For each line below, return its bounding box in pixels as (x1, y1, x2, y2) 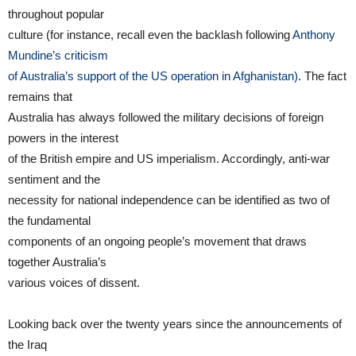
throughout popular (8, 7, 104, 21)
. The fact (298, 69, 346, 83)
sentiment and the (8, 172, 100, 187)
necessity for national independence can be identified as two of (8, 193, 330, 207)
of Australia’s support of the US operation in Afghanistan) (8, 69, 298, 83)
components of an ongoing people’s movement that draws (8, 234, 307, 249)
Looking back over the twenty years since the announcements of (8, 317, 342, 331)
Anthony (292, 28, 335, 42)
